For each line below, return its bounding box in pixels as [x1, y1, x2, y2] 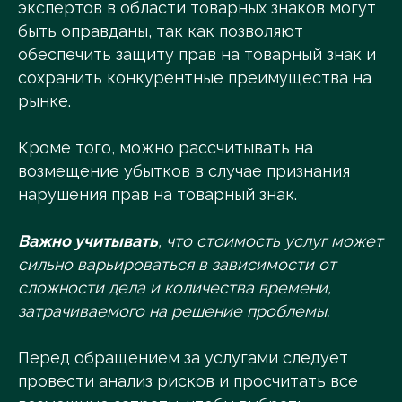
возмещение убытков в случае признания [18, 162, 350, 180]
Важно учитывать [18, 232, 158, 250]
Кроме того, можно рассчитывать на [18, 138, 313, 157]
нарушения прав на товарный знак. [18, 185, 297, 204]
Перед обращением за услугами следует [18, 348, 348, 367]
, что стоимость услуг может [158, 232, 383, 250]
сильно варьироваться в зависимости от [18, 255, 336, 274]
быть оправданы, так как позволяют [18, 22, 303, 40]
